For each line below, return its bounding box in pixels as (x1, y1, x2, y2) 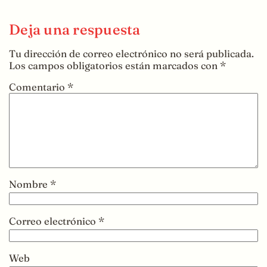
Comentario (9, 81, 68, 94)
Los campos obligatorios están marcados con (9, 59, 221, 72)
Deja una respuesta (9, 21, 141, 39)
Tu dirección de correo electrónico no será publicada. (9, 47, 254, 60)
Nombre (9, 178, 51, 191)
